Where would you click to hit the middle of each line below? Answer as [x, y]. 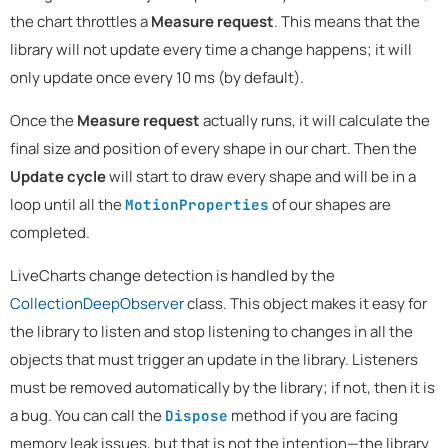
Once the [43, 121]
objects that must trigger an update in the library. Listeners [214, 360]
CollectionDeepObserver [97, 304]
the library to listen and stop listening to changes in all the [211, 332]
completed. [50, 233]
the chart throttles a [80, 22]
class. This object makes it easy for [305, 304]
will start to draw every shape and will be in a [261, 177]
